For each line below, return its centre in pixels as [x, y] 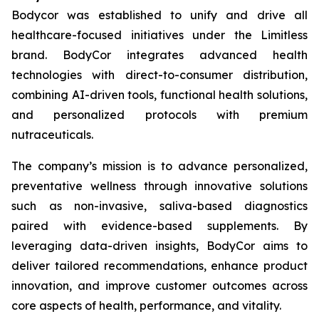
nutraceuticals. [52, 135]
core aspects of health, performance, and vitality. [146, 305]
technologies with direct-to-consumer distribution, [159, 75]
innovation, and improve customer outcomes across [159, 286]
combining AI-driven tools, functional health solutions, [159, 95]
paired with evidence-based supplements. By [159, 226]
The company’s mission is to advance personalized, [159, 166]
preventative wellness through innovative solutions [159, 186]
